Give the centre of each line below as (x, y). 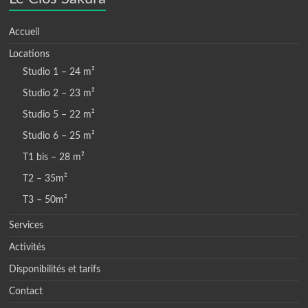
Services (26, 226)
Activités (27, 248)
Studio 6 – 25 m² (59, 136)
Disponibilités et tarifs (55, 270)
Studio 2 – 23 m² (59, 94)
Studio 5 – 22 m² (59, 115)
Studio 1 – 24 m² (59, 73)
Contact (26, 292)
